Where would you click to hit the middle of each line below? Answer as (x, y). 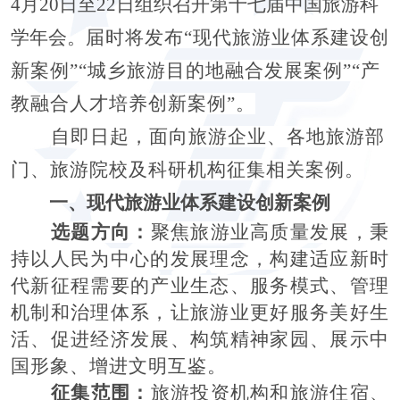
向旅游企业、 (227, 136)
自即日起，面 (109, 136)
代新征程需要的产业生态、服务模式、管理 (200, 285)
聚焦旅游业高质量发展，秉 (270, 232)
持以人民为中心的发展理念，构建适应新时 (200, 258)
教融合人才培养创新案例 (118, 103)
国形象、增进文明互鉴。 (118, 366)
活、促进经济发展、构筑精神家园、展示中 (200, 339)
